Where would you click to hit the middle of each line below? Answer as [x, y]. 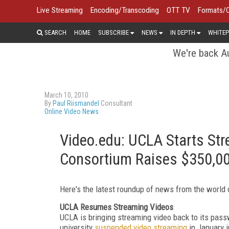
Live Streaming [60, 10]
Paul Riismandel [76, 103]
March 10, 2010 [66, 95]
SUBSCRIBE [113, 32]
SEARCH [55, 32]
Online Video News [72, 111]
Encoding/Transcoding [125, 10]
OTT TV [178, 10]
